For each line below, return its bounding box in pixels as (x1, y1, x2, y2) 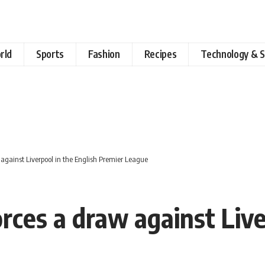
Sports (36, 47, 64, 61)
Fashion (88, 47, 120, 61)
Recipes (144, 47, 177, 61)
